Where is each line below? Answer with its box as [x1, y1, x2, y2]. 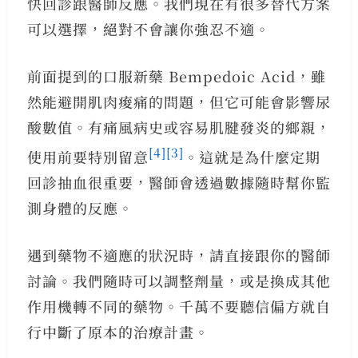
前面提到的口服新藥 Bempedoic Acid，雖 [26, 65, 326, 86]
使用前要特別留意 [26, 145, 149, 167]
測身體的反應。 [26, 197, 133, 218]
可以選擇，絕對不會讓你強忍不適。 [26, 18, 270, 39]
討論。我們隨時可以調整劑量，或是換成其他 [26, 269, 331, 291]
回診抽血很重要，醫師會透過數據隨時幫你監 [26, 171, 331, 193]
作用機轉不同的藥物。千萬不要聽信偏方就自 [26, 295, 331, 316]
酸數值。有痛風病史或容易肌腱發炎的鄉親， [26, 116, 331, 137]
